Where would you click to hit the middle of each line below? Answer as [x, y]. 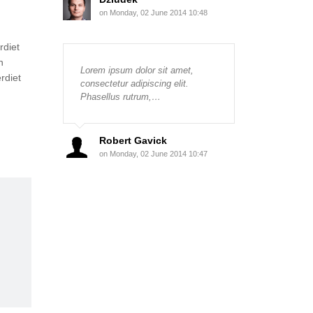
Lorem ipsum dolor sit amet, [137, 70]
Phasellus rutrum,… [120, 96]
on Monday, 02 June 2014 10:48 [153, 12]
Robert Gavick [133, 140]
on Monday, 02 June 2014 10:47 [153, 153]
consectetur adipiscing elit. [134, 83]
